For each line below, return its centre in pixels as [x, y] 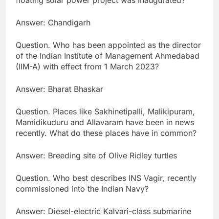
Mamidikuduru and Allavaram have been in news [105, 122]
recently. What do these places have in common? [106, 133]
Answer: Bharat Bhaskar [59, 89]
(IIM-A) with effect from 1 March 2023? [87, 67]
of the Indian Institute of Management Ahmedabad [108, 56]
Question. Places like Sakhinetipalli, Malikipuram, [105, 112]
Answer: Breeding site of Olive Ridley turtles [96, 156]
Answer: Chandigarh [53, 23]
